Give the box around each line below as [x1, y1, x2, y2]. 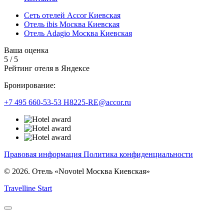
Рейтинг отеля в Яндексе [4, 64, 89, 73]
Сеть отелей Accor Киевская [24, 11, 120, 20]
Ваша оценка [4, 46, 48, 55]
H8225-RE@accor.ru [63, 98, 131, 107]
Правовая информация [4, 150, 83, 159]
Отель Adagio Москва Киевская [24, 29, 132, 38]
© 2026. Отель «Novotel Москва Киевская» [4, 167, 150, 176]
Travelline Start [4, 184, 52, 193]
